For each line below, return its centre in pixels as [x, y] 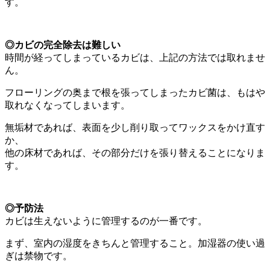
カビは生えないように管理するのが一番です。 [106, 221]
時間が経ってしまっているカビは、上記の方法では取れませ [135, 58]
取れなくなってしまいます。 [67, 105]
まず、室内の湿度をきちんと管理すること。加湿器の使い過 [135, 243]
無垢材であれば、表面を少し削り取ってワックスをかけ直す [135, 128]
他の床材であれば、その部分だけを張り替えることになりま [135, 153]
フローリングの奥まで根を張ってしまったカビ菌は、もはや [135, 93]
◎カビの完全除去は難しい [63, 45]
